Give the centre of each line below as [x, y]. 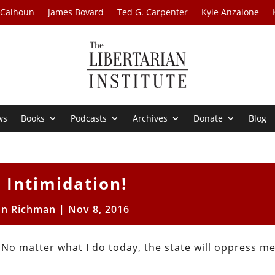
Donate [208, 118]
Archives [150, 118]
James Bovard [76, 12]
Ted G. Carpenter [153, 12]
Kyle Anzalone [230, 12]
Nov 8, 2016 [99, 210]
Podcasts [89, 118]
